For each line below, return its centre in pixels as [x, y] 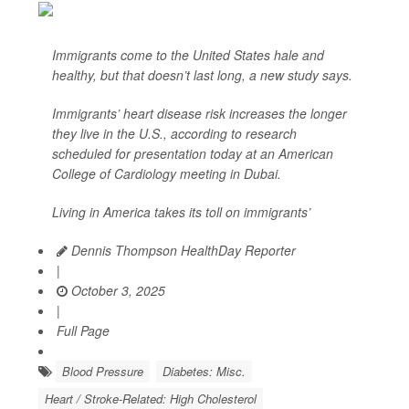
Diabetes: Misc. [204, 372]
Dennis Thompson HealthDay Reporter [182, 251]
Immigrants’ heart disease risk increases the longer [199, 114]
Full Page [83, 331]
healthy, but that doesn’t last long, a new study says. [202, 75]
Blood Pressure [103, 372]
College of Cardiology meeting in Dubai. [167, 174]
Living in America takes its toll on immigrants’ [181, 212]
